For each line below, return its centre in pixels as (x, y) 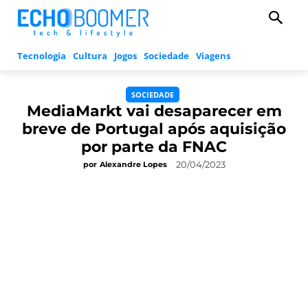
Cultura (90, 56)
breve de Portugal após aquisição (154, 129)
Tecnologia (42, 56)
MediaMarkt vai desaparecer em (154, 111)
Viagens (213, 56)
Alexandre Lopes (133, 165)
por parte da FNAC (154, 147)
